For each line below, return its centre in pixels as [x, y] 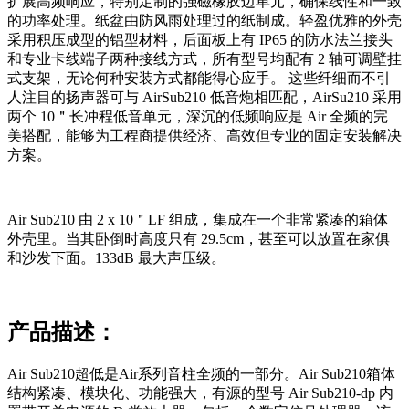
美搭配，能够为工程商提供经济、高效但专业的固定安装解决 [204, 136]
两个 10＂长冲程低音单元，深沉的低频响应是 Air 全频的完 [198, 117]
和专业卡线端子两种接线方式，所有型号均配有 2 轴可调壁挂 [204, 59]
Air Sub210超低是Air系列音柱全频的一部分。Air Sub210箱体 [201, 373]
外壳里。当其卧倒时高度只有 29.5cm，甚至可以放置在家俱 [199, 239]
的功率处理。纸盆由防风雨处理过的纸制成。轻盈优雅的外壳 [204, 21]
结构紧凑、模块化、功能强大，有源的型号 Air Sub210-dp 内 [200, 393]
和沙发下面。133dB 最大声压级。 [116, 258]
